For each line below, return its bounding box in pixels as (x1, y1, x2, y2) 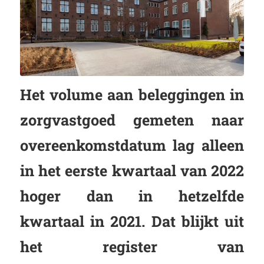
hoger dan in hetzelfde (19, 185, 245, 206)
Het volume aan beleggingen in (19, 84, 245, 104)
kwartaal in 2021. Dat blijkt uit (19, 210, 245, 231)
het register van (19, 236, 245, 256)
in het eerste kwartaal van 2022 (19, 160, 245, 180)
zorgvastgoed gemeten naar (19, 109, 245, 130)
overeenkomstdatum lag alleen (19, 134, 245, 155)
